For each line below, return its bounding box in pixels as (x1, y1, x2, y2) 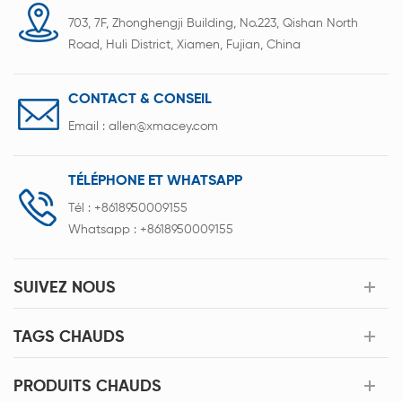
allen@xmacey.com (109, 119, 218, 133)
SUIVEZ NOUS (13, 279, 116, 296)
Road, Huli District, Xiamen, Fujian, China (68, 38, 301, 51)
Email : (68, 119, 109, 133)
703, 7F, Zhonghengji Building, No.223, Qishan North (68, 16, 358, 30)
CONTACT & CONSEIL (68, 92, 212, 107)
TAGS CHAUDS (13, 328, 125, 345)
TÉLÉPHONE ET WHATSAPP (68, 173, 242, 188)
